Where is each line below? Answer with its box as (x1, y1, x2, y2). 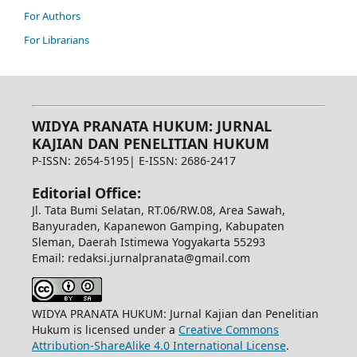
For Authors (24, 9, 80, 24)
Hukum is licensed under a (31, 322, 178, 338)
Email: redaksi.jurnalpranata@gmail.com (31, 250, 250, 266)
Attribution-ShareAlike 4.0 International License (31, 338, 286, 354)
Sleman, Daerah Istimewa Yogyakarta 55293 (31, 234, 265, 250)
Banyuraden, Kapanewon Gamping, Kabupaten (31, 218, 284, 234)
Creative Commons (178, 322, 279, 338)
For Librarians (24, 33, 89, 48)
